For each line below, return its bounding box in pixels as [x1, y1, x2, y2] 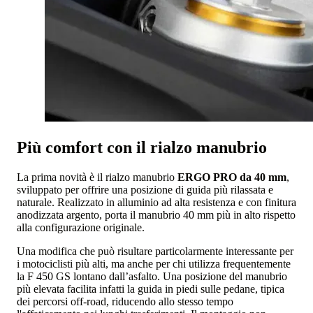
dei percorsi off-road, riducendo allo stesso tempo [17, 295, 233, 307]
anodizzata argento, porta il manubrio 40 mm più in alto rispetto [17, 208, 296, 221]
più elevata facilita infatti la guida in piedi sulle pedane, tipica [17, 282, 284, 295]
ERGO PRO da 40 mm [175, 170, 286, 183]
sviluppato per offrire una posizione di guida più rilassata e [17, 183, 273, 196]
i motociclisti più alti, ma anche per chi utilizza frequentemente [17, 257, 291, 270]
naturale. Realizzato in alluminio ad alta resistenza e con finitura [17, 196, 296, 208]
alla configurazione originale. [17, 221, 145, 233]
